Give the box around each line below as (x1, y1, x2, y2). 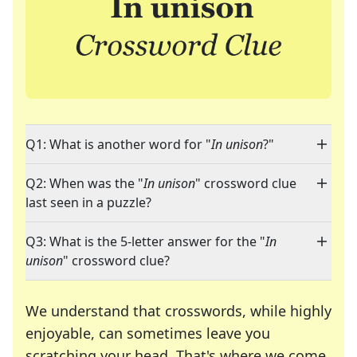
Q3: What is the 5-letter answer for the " (25, 233, 265, 251)
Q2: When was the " (25, 175, 143, 193)
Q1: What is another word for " (25, 135, 211, 154)
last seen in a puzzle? (25, 194, 151, 212)
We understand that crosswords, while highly (25, 301, 331, 321)
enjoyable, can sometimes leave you (25, 324, 270, 343)
